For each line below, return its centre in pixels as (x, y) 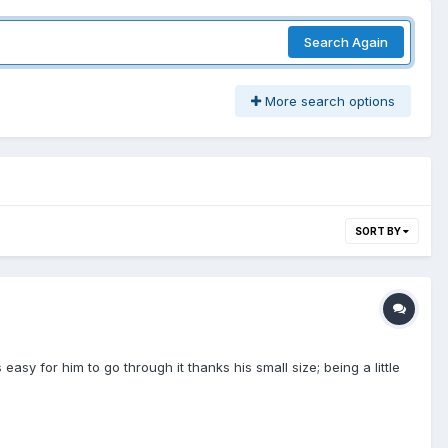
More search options (328, 100)
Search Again (346, 42)
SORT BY (379, 230)
